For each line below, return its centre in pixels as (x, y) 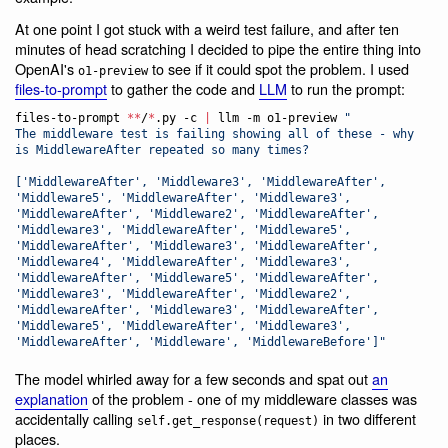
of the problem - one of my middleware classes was (252, 399)
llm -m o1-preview (277, 118)
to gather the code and (183, 88)
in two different (367, 419)
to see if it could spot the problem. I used (278, 68)
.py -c (179, 118)
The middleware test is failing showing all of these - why (214, 134)
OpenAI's (46, 68)
